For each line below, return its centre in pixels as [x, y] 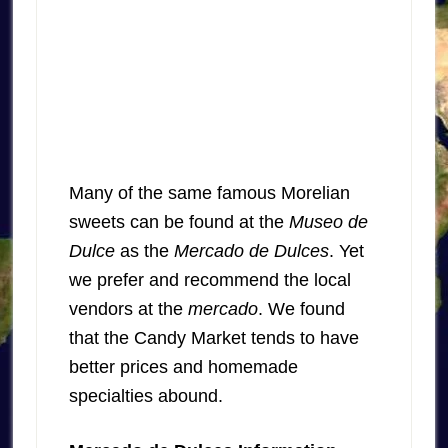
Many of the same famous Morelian [209, 193]
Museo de [328, 222]
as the [144, 251]
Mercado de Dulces [251, 251]
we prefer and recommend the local [209, 280]
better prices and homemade [183, 367]
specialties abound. [145, 396]
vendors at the [128, 309]
